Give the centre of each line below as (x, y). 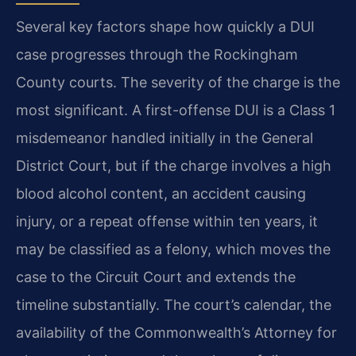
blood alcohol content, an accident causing (161, 194)
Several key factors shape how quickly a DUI (165, 27)
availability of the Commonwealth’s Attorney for (176, 333)
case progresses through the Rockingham (157, 55)
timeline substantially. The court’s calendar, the (174, 305)
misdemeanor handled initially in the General (164, 138)
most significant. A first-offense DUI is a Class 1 (176, 110)
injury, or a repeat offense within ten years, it (167, 222)
